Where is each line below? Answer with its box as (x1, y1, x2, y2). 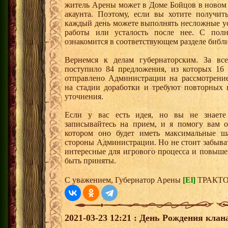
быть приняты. (65, 156, 116, 165)
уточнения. (65, 92, 103, 101)
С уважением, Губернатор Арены (65, 176, 183, 185)
